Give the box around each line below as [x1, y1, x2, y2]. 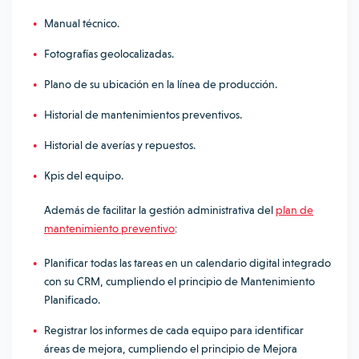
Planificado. [44, 293, 100, 306]
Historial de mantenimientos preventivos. [44, 108, 242, 121]
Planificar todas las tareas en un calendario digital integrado [44, 256, 331, 269]
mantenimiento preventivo [44, 222, 175, 235]
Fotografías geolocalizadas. [44, 47, 174, 60]
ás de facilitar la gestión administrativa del [75, 204, 276, 216]
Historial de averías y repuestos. [44, 139, 196, 151]
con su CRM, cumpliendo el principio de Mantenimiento [44, 275, 315, 288]
